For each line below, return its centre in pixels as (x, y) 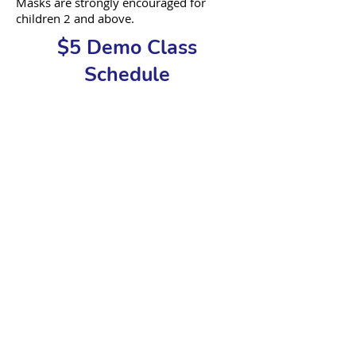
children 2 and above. (75, 18)
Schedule (127, 75)
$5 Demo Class (127, 48)
